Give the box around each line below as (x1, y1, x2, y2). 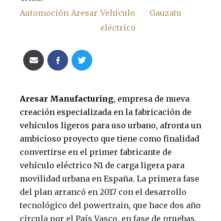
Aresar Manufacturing (20, 93, 113, 104)
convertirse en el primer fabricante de (20, 147, 172, 157)
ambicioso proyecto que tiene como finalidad (20, 133, 199, 144)
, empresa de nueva (113, 93, 189, 104)
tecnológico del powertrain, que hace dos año (20, 200, 201, 210)
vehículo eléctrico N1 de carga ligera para (20, 160, 184, 170)
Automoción (20, 7, 69, 18)
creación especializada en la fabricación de (20, 107, 191, 117)
